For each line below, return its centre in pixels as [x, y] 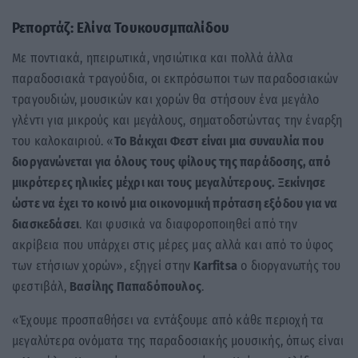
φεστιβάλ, [41, 286]
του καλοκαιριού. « [63, 141]
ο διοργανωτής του [289, 265]
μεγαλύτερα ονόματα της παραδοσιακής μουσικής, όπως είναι [178, 340]
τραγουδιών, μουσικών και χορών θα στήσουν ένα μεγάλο [166, 99]
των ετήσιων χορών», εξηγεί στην [103, 265]
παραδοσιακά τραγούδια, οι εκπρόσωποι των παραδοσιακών [175, 78]
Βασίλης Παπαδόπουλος [135, 286]
